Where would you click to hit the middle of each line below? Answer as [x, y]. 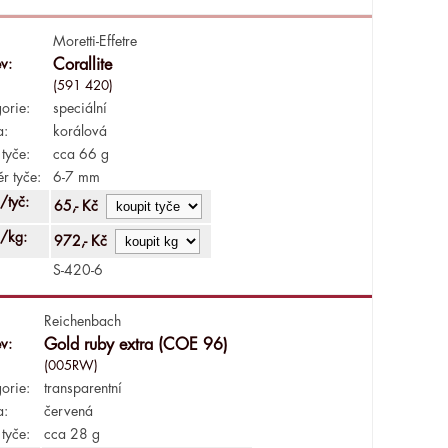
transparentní [82, 387]
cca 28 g [71, 433]
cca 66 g [80, 153]
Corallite [82, 64]
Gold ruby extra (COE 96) [135, 344]
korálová [79, 130]
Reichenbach [82, 320]
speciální [79, 107]
